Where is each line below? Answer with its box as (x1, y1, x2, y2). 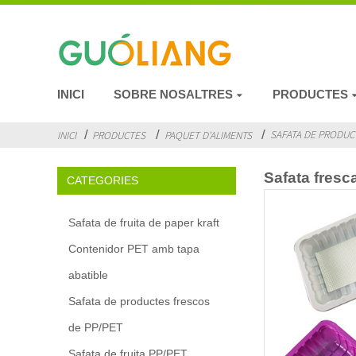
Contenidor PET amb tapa (68, 242, 200, 255)
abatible (68, 268, 109, 281)
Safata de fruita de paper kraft (68, 215, 220, 229)
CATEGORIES (66, 173, 138, 187)
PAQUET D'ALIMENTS (164, 128, 252, 142)
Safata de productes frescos (68, 294, 211, 308)
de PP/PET (68, 320, 124, 334)
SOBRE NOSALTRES (114, 87, 234, 101)
